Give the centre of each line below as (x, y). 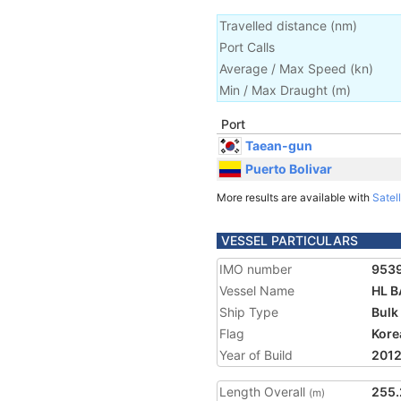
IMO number (256, 269)
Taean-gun (279, 145)
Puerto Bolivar (289, 168)
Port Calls (247, 47)
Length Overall (264, 392)
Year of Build (256, 355)
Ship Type (249, 312)
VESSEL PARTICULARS (290, 240)
